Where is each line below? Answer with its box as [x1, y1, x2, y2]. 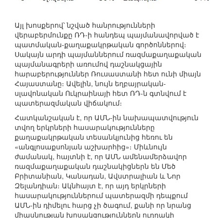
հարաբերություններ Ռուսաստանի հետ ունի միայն [15, 69, 201, 79]
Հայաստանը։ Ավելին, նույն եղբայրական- [15, 78, 166, 89]
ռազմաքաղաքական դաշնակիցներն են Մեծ [15, 161, 176, 171]
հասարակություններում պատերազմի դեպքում [15, 190, 188, 200]
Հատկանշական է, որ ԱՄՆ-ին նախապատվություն [15, 112, 199, 123]
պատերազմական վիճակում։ [15, 98, 122, 108]
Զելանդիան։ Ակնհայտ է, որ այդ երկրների [15, 181, 166, 191]
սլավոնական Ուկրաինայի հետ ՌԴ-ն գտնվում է [15, 88, 186, 98]
